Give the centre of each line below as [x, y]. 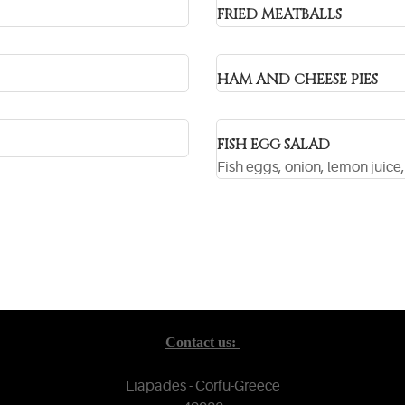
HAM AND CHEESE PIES [297, 80]
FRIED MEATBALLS [279, 14]
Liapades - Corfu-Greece [202, 386]
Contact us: [202, 342]
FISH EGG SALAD [273, 145]
